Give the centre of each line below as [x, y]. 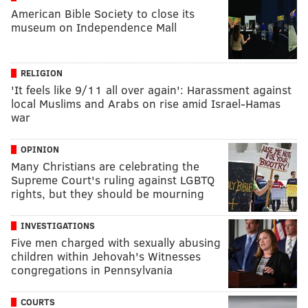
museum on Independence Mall [94, 27]
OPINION [40, 149]
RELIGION [42, 73]
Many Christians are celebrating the [105, 166]
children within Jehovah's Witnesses [106, 256]
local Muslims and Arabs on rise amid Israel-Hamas [146, 103]
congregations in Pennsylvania [92, 269]
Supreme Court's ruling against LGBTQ [113, 179]
